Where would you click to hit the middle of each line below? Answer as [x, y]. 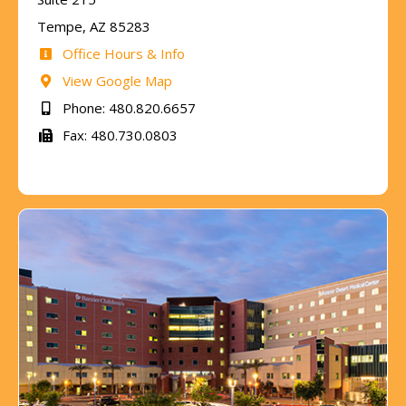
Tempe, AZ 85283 [94, 26]
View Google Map [115, 80]
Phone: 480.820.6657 [127, 107]
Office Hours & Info [121, 53]
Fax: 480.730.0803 [118, 135]
